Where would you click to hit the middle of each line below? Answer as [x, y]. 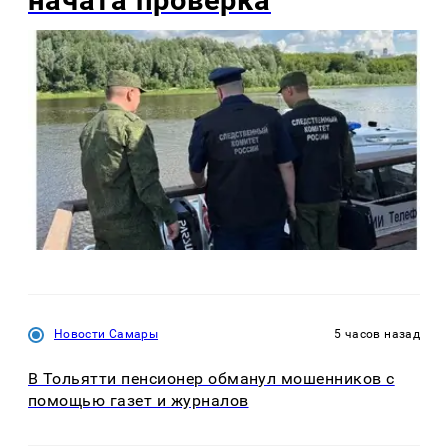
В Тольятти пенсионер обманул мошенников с [211, 379]
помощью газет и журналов [138, 401]
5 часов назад [377, 333]
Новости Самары [106, 333]
